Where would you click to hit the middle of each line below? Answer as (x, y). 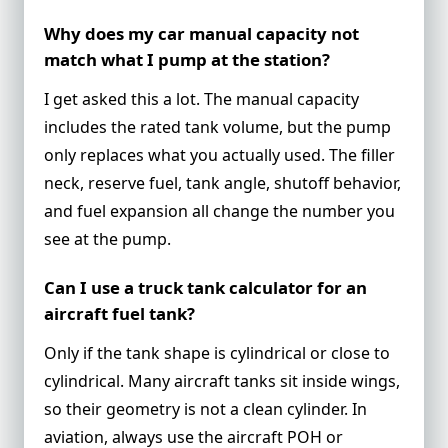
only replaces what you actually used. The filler (219, 154)
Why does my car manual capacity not (201, 33)
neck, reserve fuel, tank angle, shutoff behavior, (222, 182)
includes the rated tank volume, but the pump (217, 126)
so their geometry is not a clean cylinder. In (205, 409)
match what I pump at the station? (187, 59)
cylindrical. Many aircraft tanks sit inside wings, (222, 381)
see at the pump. (107, 238)
